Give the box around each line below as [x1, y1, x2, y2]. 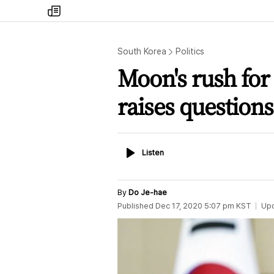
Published [117, 201, 154, 210]
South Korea [117, 46, 166, 56]
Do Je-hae [128, 188, 167, 197]
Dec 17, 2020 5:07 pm [155, 201, 234, 210]
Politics [176, 46, 205, 56]
